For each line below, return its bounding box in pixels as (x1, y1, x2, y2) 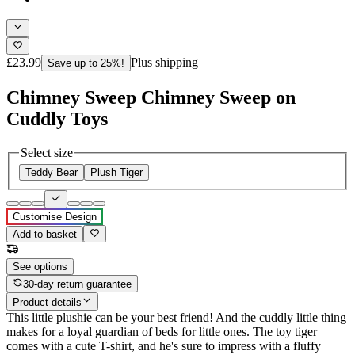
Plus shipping (131, 55, 198, 69)
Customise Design (13, 210, 97, 223)
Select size (21, 145, 73, 159)
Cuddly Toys (6, 108, 108, 129)
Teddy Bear (25, 166, 78, 179)
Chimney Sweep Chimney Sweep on (6, 86, 296, 108)
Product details (13, 296, 82, 308)
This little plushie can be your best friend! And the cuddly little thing (6, 310, 346, 324)
